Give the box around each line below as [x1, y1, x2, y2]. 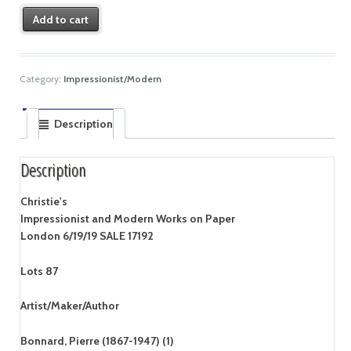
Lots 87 [20, 263, 58, 278]
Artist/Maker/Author [20, 299, 119, 313]
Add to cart [33, 12, 89, 27]
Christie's [20, 194, 67, 209]
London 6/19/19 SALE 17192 [20, 229, 154, 244]
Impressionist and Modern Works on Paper [20, 212, 235, 226]
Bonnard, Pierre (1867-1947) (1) [20, 333, 174, 348]
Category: [19, 73, 63, 85]
